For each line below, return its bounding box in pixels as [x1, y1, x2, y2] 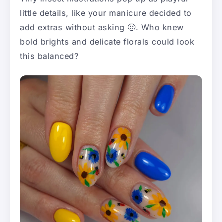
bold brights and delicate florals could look [20, 37, 194, 47]
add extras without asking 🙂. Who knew [20, 22, 184, 33]
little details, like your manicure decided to [20, 8, 192, 18]
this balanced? [20, 51, 78, 61]
